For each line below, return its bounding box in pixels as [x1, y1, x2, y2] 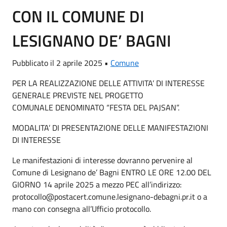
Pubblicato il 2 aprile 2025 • [12, 56, 110, 69]
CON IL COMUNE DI [12, 4, 144, 28]
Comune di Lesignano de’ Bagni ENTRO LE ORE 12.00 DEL [12, 166, 211, 178]
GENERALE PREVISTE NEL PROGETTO [12, 89, 143, 101]
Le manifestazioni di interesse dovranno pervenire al [12, 154, 193, 166]
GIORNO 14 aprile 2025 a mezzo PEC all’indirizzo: [12, 178, 181, 191]
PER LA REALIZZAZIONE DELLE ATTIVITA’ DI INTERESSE [12, 77, 205, 89]
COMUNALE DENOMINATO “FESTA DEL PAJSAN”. [12, 101, 179, 113]
